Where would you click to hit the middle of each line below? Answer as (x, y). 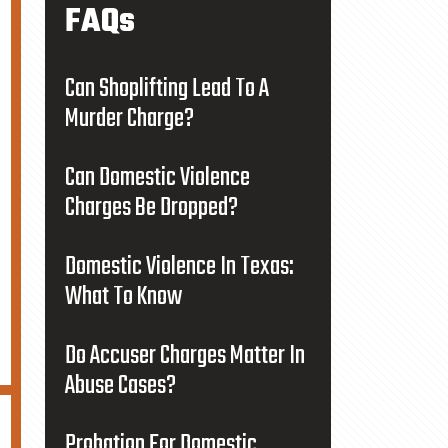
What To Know (123, 297)
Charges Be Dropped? (151, 208)
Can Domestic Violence (157, 178)
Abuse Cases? (120, 386)
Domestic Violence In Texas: (179, 267)
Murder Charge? (129, 119)
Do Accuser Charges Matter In (184, 356)
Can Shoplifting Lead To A (166, 89)
